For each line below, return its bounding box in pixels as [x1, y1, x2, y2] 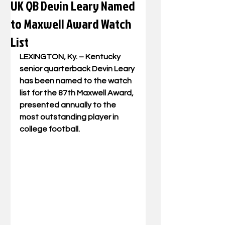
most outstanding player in [20, 113, 120, 121]
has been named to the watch [20, 77, 133, 85]
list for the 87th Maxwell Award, [20, 89, 135, 97]
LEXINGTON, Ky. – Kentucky [20, 53, 122, 61]
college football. [20, 125, 80, 133]
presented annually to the [20, 101, 118, 109]
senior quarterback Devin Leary [20, 65, 136, 73]
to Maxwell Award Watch [11, 15, 132, 33]
